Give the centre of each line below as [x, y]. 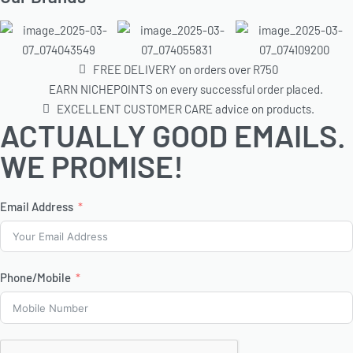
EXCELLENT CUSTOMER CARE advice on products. [186, 108]
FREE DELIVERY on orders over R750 [186, 69]
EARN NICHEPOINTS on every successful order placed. [186, 89]
